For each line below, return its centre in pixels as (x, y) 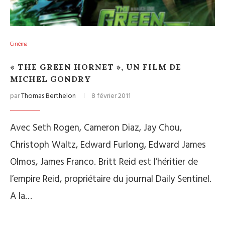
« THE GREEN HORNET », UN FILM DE (96, 67)
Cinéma (19, 44)
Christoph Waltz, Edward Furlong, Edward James (108, 145)
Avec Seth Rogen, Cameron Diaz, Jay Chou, (96, 128)
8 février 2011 (111, 96)
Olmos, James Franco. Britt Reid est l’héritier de (104, 162)
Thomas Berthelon (48, 96)
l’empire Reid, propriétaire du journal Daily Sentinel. (111, 179)
